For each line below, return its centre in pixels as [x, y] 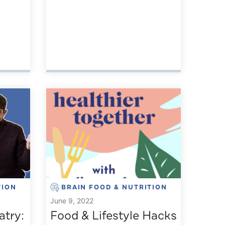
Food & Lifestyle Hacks [114, 215]
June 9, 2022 [72, 200]
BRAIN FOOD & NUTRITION [114, 187]
